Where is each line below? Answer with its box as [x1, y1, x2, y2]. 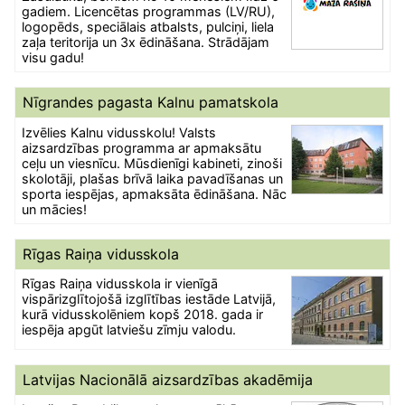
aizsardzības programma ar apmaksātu [22, 139, 262, 155]
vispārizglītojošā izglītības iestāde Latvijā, [22, 290, 277, 306]
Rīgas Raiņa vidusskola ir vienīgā [22, 275, 219, 291]
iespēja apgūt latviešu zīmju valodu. [22, 321, 237, 337]
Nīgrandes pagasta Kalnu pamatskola [23, 93, 278, 112]
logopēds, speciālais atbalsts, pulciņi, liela [22, 19, 275, 35]
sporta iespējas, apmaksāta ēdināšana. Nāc [22, 185, 287, 202]
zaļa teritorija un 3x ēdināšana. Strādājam [22, 34, 270, 51]
